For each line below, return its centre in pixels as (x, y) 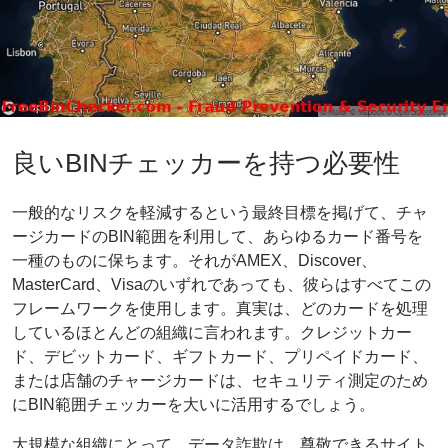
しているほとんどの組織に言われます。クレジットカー (212, 332)
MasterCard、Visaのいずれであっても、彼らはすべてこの (221, 284)
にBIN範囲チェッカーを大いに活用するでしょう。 (193, 404)
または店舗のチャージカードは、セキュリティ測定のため (220, 380)
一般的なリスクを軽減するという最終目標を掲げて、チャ (220, 212)
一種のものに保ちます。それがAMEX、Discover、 (194, 260)
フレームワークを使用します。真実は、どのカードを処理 (220, 308)
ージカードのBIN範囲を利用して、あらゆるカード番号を (217, 236)
